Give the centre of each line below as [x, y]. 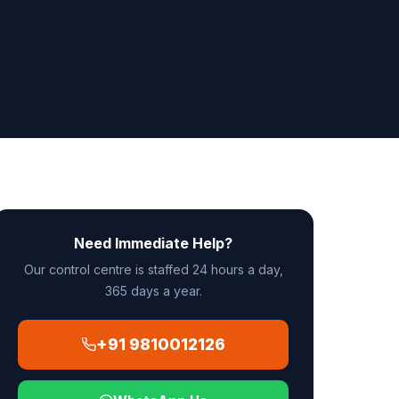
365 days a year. [153, 290]
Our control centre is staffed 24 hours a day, [153, 269]
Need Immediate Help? [153, 243]
